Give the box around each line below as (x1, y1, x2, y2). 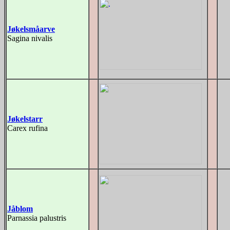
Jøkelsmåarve (7, 25, 55, 33)
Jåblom (7, 204, 33, 213)
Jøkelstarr (7, 114, 43, 123)
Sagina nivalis (7, 34, 52, 43)
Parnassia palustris (7, 214, 66, 222)
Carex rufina (7, 124, 48, 132)
